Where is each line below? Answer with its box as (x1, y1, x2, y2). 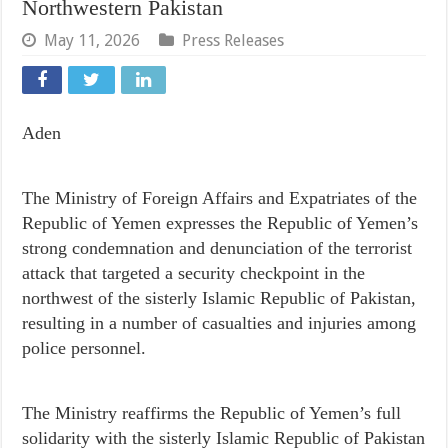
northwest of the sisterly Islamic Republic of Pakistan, (22, 288, 417, 309)
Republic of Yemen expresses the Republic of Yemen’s (22, 213, 419, 234)
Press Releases (182, 31, 285, 51)
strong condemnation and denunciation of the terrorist (22, 238, 413, 259)
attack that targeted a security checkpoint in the (22, 263, 366, 284)
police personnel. (22, 338, 147, 359)
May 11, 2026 (44, 31, 141, 51)
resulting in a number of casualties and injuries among (22, 313, 417, 334)
